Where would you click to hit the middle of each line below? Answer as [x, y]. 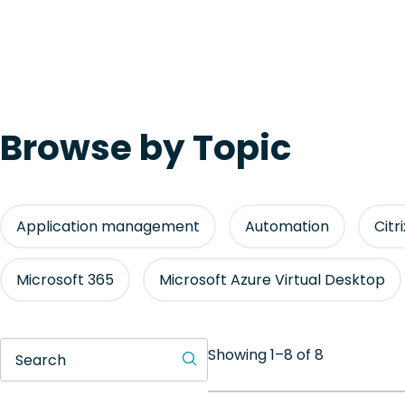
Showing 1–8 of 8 [266, 355]
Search [41, 360]
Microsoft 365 [65, 279]
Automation [287, 226]
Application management [108, 226]
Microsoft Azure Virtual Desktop [272, 279]
